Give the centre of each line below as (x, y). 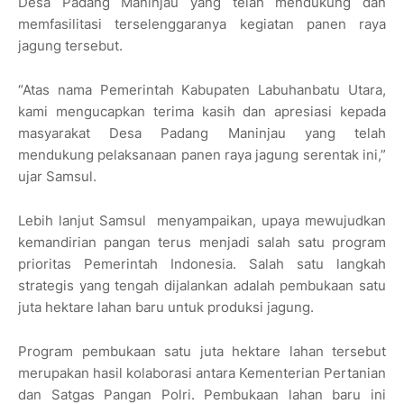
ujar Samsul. (57, 177)
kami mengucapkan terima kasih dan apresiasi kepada (202, 112)
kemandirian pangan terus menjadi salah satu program (202, 243)
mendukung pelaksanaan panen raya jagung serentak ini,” (202, 155)
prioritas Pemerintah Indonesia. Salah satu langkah (202, 264)
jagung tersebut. (70, 46)
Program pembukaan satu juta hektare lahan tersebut (202, 352)
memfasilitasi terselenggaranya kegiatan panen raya (202, 24)
